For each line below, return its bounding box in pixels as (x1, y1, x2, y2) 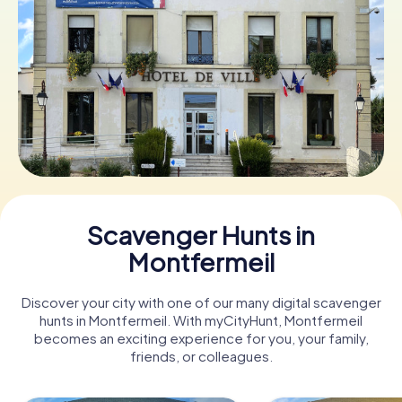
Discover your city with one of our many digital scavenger (21, 293, 381, 310)
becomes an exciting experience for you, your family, (33, 328, 369, 346)
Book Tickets (159, 46, 243, 64)
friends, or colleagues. (129, 346, 273, 364)
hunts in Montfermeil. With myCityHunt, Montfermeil (39, 310, 363, 328)
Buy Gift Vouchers (144, 110, 258, 128)
